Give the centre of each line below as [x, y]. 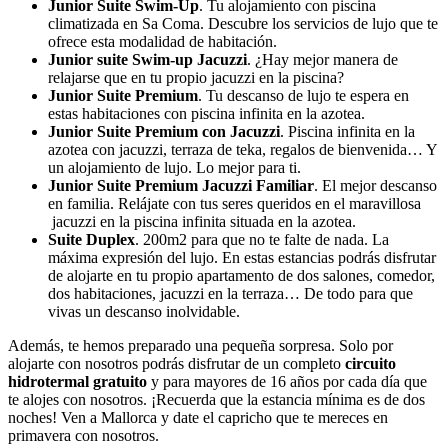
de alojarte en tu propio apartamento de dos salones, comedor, [241, 275]
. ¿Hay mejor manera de [322, 59]
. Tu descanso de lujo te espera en [303, 95]
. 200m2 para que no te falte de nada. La [262, 239]
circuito [370, 363]
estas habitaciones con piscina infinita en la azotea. [206, 113]
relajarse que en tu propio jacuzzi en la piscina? [196, 77]
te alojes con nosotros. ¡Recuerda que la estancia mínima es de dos [216, 399]
